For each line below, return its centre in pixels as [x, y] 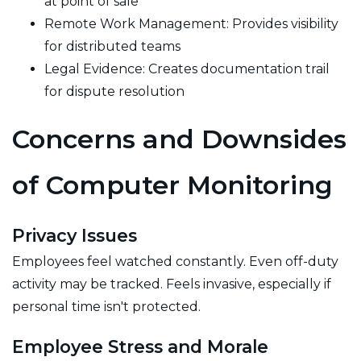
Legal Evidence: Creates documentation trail [187, 68]
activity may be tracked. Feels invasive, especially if [172, 284]
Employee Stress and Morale [140, 346]
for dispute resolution [114, 91]
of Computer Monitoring [172, 185]
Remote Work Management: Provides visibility [191, 23]
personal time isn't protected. [106, 306]
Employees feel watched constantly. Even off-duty [175, 261]
